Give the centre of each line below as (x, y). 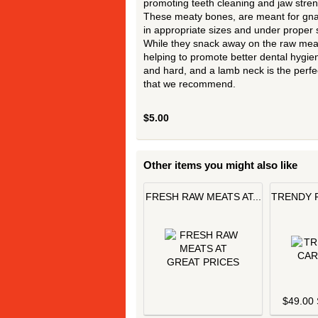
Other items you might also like (220, 165)
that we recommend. (190, 84)
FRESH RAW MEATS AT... (203, 197)
